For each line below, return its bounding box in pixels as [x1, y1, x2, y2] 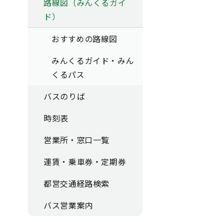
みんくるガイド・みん [52, 55, 134, 66]
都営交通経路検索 [44, 177, 110, 189]
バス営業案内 [44, 199, 93, 211]
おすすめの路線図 [52, 33, 118, 45]
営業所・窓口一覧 [44, 134, 110, 146]
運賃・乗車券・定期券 [44, 156, 126, 167]
